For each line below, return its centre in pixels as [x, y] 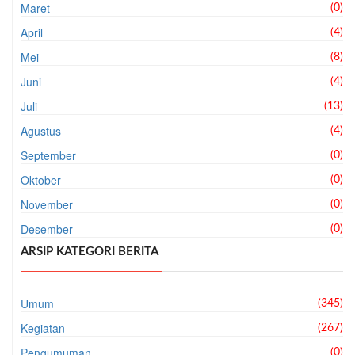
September [48, 155]
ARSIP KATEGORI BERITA [90, 251]
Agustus [41, 130]
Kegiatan [43, 328]
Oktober [41, 179]
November [47, 204]
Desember [47, 229]
